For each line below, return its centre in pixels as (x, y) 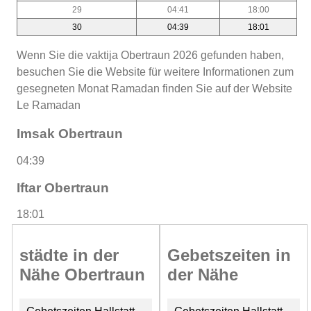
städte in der (69, 255)
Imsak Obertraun (70, 134)
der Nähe (202, 275)
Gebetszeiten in (229, 255)
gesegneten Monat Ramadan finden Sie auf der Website (154, 88)
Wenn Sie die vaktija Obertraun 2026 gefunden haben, (150, 55)
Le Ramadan (49, 105)
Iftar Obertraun (63, 187)
